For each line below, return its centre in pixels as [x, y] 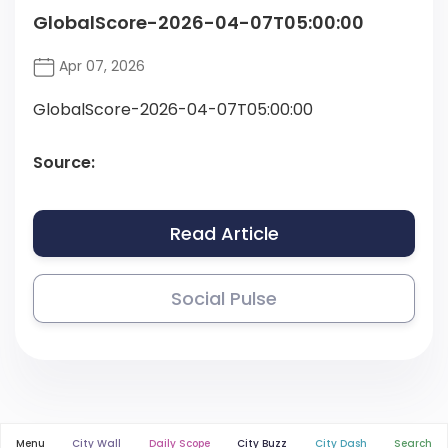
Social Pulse [224, 299]
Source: [64, 163]
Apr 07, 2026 [100, 66]
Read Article [224, 234]
